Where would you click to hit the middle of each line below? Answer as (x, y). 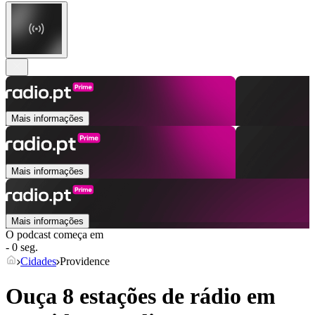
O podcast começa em (54, 235)
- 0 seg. (22, 247)
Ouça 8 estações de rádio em (141, 296)
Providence (85, 262)
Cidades (38, 262)
